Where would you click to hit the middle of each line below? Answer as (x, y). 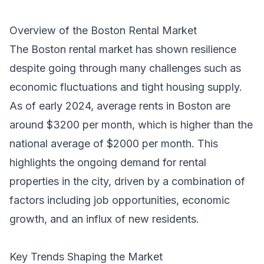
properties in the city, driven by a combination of (127, 181)
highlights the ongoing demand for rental (108, 162)
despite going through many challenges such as (125, 68)
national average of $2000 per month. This (114, 143)
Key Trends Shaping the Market (86, 256)
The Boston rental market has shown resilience (123, 49)
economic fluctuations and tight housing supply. (126, 87)
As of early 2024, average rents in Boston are (120, 105)
